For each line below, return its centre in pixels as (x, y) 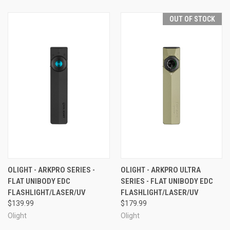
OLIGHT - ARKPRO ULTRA (160, 170)
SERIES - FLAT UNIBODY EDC (167, 181)
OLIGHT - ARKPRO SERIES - (51, 170)
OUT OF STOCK (192, 19)
